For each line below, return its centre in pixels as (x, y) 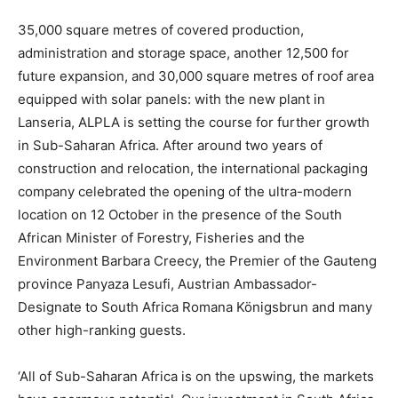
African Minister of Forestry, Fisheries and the (161, 238)
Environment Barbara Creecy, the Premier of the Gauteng (197, 261)
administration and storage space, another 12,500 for (183, 53)
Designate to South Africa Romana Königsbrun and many (195, 307)
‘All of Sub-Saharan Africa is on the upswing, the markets (196, 377)
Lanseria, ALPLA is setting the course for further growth (194, 123)
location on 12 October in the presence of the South (180, 215)
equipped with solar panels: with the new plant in (171, 99)
